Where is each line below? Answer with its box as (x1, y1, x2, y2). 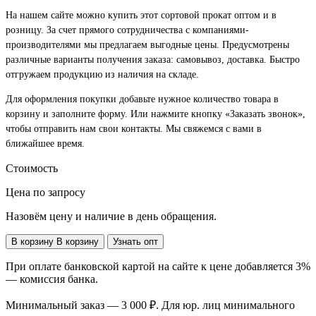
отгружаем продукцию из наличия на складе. (6, 69, 199, 80)
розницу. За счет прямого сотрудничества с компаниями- (6, 25, 249, 36)
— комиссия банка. (6, 273, 98, 286)
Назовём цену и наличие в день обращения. (6, 210, 217, 223)
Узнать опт (113, 236, 158, 248)
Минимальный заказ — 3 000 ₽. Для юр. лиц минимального (6, 299, 295, 312)
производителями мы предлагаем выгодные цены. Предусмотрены (6, 39, 289, 51)
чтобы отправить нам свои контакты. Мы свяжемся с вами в (6, 123, 262, 135)
